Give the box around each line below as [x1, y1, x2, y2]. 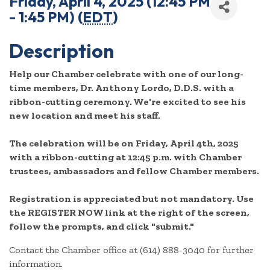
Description [9, 39, 114, 63]
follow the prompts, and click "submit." [9, 221, 194, 233]
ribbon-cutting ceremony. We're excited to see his [9, 96, 246, 108]
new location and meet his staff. [9, 110, 160, 122]
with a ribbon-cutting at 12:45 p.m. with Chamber [9, 151, 242, 163]
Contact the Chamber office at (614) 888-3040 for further [9, 244, 254, 256]
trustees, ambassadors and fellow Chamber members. [9, 165, 259, 177]
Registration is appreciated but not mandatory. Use [9, 193, 254, 205]
